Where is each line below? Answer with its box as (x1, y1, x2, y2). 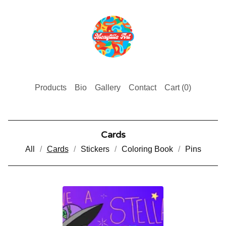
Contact (129, 83, 156, 92)
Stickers (80, 144, 109, 153)
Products (35, 83, 67, 92)
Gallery (95, 83, 121, 92)
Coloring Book (121, 144, 173, 153)
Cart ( (164, 83, 184, 92)
